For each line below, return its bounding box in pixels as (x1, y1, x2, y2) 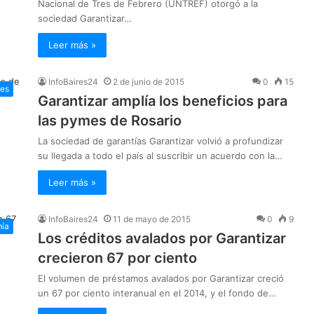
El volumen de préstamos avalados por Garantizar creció (38, 273, 284, 285)
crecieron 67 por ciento (38, 250, 197, 267)
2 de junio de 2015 (113, 76, 184, 88)
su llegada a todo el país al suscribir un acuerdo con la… (38, 150, 282, 162)
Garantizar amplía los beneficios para (38, 93, 287, 110)
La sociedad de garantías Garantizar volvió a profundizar (38, 135, 283, 147)
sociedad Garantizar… (38, 13, 132, 25)
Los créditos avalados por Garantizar (38, 230, 286, 247)
